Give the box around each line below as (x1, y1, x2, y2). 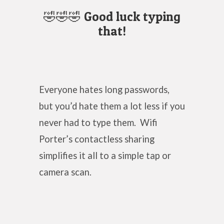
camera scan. (38, 166, 91, 177)
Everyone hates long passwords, (38, 83, 169, 95)
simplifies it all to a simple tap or (38, 149, 171, 161)
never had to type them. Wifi (38, 116, 157, 128)
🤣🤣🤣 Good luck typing (43, 9, 180, 24)
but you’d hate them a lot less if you (38, 100, 185, 111)
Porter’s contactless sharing (38, 133, 154, 144)
